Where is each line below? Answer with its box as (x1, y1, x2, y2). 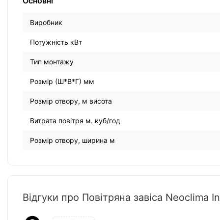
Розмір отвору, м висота (30, 97, 112, 106)
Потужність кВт (30, 38, 82, 47)
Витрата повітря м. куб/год (30, 116, 120, 125)
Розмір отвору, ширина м (30, 136, 115, 145)
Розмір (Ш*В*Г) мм (30, 77, 94, 86)
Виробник (30, 18, 62, 27)
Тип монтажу (30, 57, 74, 66)
